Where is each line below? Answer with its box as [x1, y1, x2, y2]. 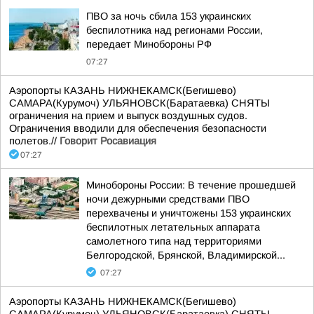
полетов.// [9, 135, 60, 146]
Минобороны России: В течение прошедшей [86, 179, 296, 191]
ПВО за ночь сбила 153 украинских [86, 11, 251, 22]
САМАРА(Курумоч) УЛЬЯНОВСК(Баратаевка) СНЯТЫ [9, 97, 270, 109]
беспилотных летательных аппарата [86, 221, 260, 233]
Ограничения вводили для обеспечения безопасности [9, 123, 266, 134]
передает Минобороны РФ [86, 39, 212, 50]
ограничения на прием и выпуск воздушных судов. [9, 110, 247, 121]
